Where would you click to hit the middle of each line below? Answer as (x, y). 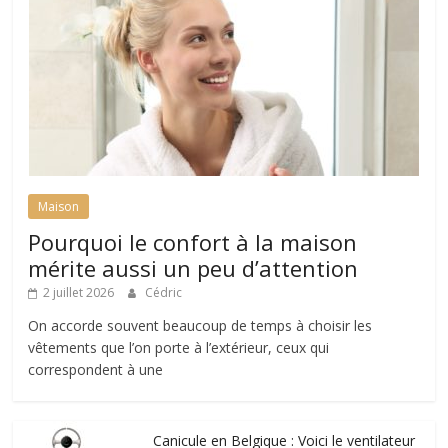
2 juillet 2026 (79, 292)
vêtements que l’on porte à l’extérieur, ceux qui (179, 347)
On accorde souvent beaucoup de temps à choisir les (200, 325)
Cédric (164, 292)
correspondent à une (96, 369)
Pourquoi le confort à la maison (193, 241)
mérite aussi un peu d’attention (193, 267)
